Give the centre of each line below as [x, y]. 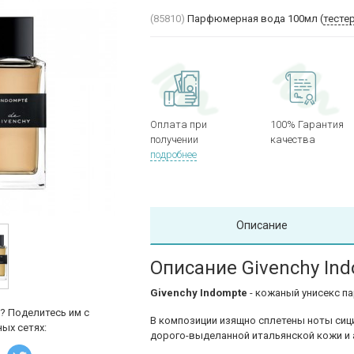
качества [292, 139]
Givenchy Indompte [199, 293]
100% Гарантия [307, 124]
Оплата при [179, 124]
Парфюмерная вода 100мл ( [256, 18]
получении [175, 139]
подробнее [174, 154]
